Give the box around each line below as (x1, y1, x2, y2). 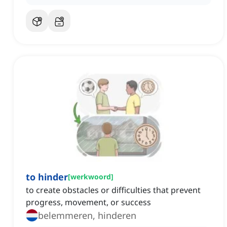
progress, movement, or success (26, 197, 151, 208)
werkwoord (70, 172, 111, 182)
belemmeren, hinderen (38, 209, 136, 222)
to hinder (26, 171, 68, 183)
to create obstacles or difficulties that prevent (26, 184, 201, 196)
